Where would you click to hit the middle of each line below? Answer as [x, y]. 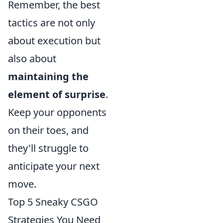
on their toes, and [48, 130]
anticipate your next [54, 166]
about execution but [54, 40]
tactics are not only [52, 22]
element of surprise [57, 94]
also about [32, 58]
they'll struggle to [48, 148]
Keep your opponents [57, 112]
